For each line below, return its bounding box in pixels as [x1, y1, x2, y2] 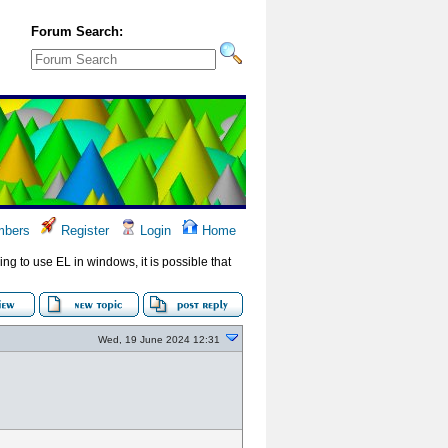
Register [57, 223, 109, 238]
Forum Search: [31, 24, 123, 39]
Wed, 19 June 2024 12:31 [98, 334, 220, 345]
